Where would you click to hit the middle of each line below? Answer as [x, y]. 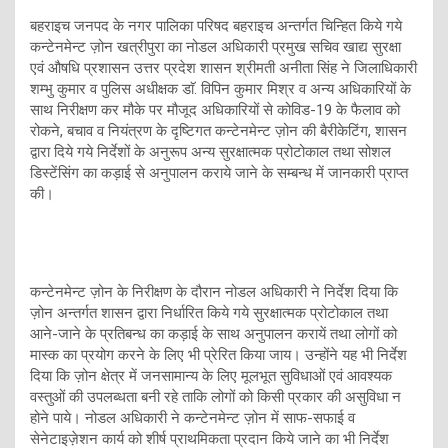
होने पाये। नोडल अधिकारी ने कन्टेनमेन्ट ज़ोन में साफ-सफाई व [192, 417]
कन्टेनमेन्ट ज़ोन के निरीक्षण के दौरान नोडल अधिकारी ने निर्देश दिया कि [214, 291]
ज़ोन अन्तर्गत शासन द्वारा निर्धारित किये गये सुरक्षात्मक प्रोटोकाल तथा [209, 312]
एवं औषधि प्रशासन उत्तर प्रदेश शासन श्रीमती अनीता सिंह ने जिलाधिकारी [223, 67]
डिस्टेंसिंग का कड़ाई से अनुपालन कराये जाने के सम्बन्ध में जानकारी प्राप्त [219, 172]
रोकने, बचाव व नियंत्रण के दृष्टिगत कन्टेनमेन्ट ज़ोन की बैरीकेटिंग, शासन [218, 130]
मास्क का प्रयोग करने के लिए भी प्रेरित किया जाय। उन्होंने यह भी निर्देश [218, 354]
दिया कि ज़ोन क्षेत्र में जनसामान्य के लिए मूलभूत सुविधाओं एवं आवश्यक [211, 375]
